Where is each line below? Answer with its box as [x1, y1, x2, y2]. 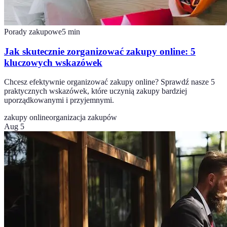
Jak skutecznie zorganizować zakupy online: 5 [4, 46, 196, 57]
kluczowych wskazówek [4, 57, 102, 68]
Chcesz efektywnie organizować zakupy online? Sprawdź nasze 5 [4, 78, 215, 87]
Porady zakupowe [4, 27, 62, 36]
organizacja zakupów [49, 113, 117, 122]
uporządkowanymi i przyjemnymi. [4, 96, 114, 105]
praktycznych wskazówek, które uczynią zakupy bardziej [4, 87, 187, 96]
